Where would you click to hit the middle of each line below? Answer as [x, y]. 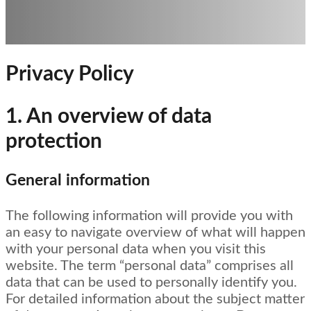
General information [78, 181]
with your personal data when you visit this [136, 249]
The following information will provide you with [149, 216]
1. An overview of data [109, 116]
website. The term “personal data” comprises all [150, 266]
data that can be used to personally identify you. [151, 282]
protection [54, 141]
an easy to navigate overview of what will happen [155, 232]
